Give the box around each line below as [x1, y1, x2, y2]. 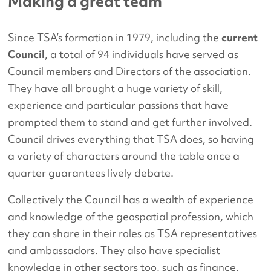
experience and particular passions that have [8, 98, 229, 113]
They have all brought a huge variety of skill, [8, 81, 223, 96]
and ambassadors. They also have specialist [8, 243, 221, 258]
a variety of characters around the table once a [8, 149, 240, 163]
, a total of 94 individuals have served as [45, 47, 239, 62]
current [221, 30, 258, 45]
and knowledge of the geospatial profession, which [8, 209, 254, 224]
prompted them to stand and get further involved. [8, 115, 255, 129]
